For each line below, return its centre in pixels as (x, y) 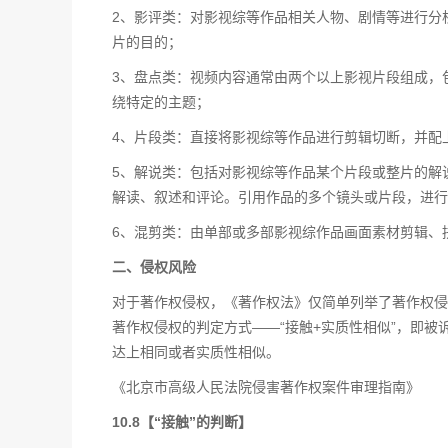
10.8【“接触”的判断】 (182, 422)
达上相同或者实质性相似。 (196, 352)
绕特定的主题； (161, 102)
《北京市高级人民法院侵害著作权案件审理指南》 (266, 387)
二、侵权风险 (154, 267)
